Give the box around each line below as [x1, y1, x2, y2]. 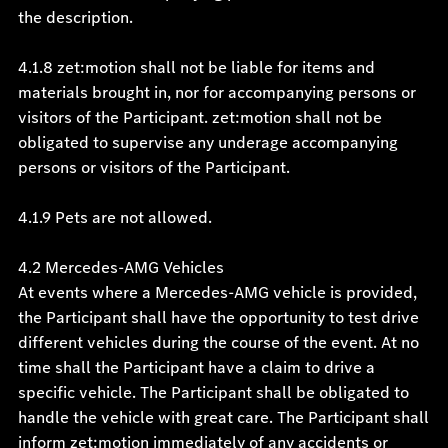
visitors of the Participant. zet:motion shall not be [17, 106, 382, 129]
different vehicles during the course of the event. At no [17, 331, 419, 354]
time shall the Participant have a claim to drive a [17, 356, 375, 379]
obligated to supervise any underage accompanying [17, 131, 398, 154]
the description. [17, 6, 133, 29]
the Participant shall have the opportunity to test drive [17, 306, 419, 329]
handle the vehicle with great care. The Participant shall [17, 406, 429, 429]
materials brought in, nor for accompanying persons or [17, 81, 416, 104]
